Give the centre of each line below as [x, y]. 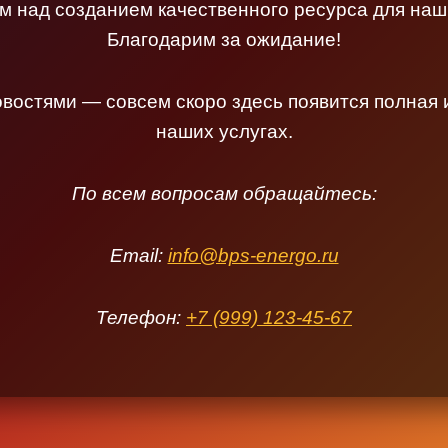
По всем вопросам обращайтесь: [224, 193]
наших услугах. [224, 131]
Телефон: [141, 317]
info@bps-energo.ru [253, 255]
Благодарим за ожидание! [224, 39]
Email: [138, 255]
